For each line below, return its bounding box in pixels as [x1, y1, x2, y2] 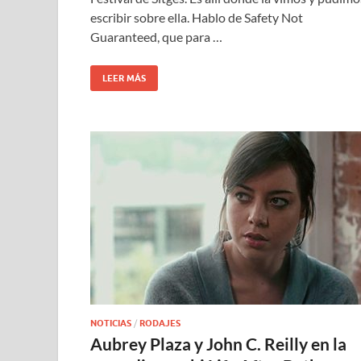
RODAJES [139, 317, 180, 329]
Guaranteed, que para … [90, 28, 222, 44]
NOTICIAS [90, 317, 131, 329]
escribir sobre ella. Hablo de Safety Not [90, 9, 303, 25]
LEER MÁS [102, 72, 146, 84]
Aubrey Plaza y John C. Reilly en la [90, 333, 346, 354]
